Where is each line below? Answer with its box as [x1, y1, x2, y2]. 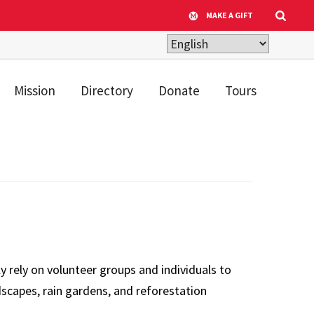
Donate [158, 82, 200, 100]
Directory [81, 82, 133, 100]
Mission [14, 82, 55, 100]
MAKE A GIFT [206, 9, 253, 20]
